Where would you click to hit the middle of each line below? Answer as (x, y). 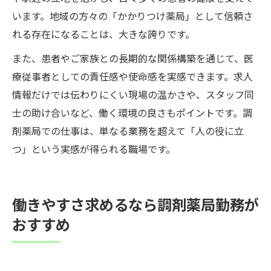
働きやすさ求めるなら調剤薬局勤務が (135, 204)
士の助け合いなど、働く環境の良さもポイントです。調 (132, 112)
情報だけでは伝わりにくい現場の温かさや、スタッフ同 (133, 94)
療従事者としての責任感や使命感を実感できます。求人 (132, 76)
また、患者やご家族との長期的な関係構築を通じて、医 (133, 58)
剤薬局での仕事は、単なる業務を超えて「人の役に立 (128, 130)
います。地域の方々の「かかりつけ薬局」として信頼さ (132, 15)
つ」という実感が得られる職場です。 (94, 149)
